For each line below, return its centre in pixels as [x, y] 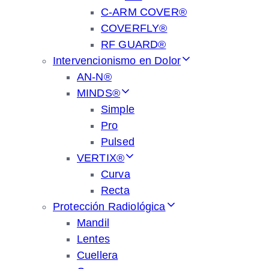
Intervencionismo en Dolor [117, 61]
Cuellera [98, 255]
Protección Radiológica [109, 207]
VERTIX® [101, 158]
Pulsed [118, 142]
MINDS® [98, 93]
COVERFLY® [134, 28]
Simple [118, 109]
